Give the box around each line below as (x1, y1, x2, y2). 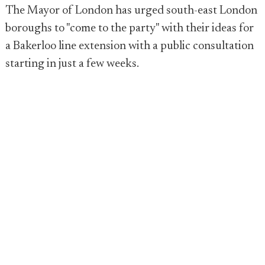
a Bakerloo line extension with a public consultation (5, 40, 254, 52)
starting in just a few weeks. (5, 58, 139, 70)
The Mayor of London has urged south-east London (5, 5, 257, 17)
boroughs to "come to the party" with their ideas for (5, 22, 254, 34)
